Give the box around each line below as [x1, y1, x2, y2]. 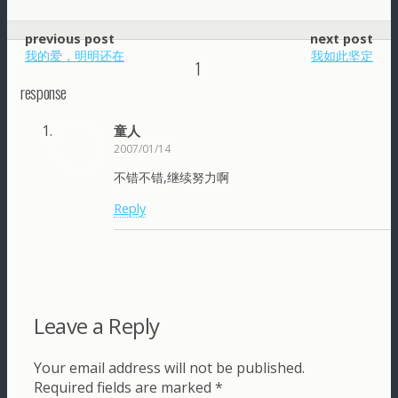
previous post [25, 29, 115, 47]
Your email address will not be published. [34, 357, 305, 378]
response [20, 80, 68, 105]
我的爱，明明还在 [25, 46, 124, 64]
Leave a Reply [34, 311, 160, 341]
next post [310, 29, 373, 47]
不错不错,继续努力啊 [114, 169, 229, 187]
